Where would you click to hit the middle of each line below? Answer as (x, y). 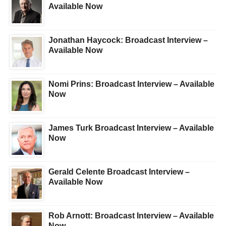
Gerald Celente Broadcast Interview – (119, 172)
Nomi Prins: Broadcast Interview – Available (131, 84)
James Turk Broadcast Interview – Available (131, 128)
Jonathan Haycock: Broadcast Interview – (128, 40)
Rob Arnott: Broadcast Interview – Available (131, 216)
